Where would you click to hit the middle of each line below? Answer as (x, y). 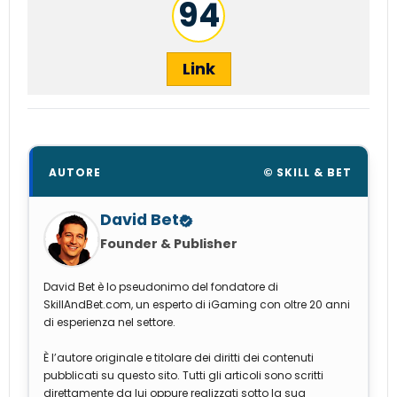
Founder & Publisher (169, 244)
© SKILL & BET (307, 173)
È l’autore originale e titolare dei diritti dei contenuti (179, 358)
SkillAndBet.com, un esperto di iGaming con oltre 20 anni (197, 305)
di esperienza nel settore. (109, 323)
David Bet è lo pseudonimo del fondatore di (161, 287)
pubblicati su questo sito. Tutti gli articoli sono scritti (183, 376)
